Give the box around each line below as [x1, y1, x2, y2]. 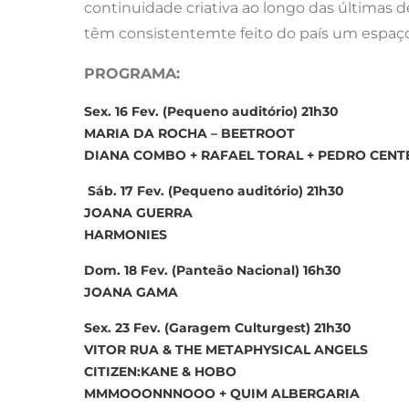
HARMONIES [84, 226, 167, 243]
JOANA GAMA [84, 284, 178, 300]
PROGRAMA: [84, 65, 180, 82]
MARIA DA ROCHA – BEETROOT [84, 125, 295, 142]
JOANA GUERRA [84, 204, 193, 221]
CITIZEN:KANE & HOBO [84, 363, 236, 380]
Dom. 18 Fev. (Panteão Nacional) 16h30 [84, 262, 341, 278]
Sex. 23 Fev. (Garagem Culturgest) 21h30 [84, 320, 351, 336]
